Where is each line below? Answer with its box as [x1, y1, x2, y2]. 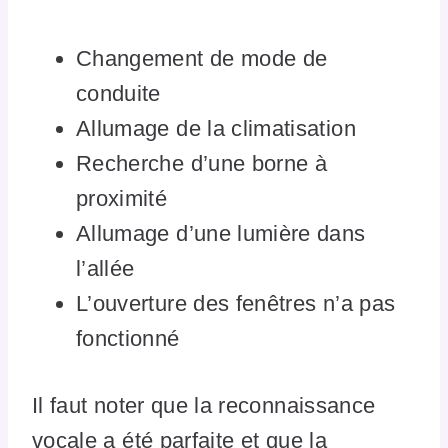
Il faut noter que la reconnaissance [32, 392, 376, 418]
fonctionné [76, 325, 180, 351]
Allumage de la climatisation [76, 115, 356, 141]
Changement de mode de [76, 45, 328, 71]
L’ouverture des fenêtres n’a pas [76, 290, 396, 316]
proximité [76, 185, 168, 211]
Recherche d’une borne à [76, 150, 328, 176]
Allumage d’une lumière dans [76, 220, 366, 246]
